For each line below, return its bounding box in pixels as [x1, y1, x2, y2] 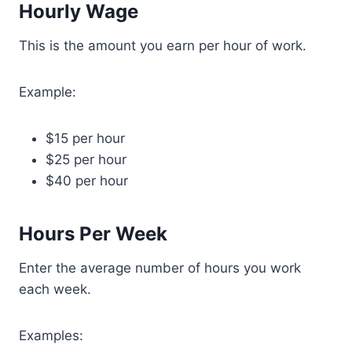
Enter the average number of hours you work [19, 260, 301, 276]
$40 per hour [46, 173, 128, 189]
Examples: [19, 328, 83, 343]
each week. [19, 281, 91, 297]
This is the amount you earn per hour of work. [19, 38, 306, 53]
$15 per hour [46, 130, 125, 146]
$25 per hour [46, 152, 126, 167]
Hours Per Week [19, 222, 167, 245]
